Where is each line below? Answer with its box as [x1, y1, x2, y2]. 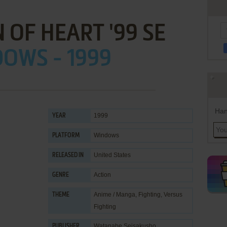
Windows [94, 132, 119, 139]
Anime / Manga [94, 191, 135, 198]
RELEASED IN [52, 153, 84, 159]
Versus [164, 191, 182, 198]
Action [94, 171, 111, 178]
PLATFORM [52, 133, 80, 139]
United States [94, 152, 131, 159]
